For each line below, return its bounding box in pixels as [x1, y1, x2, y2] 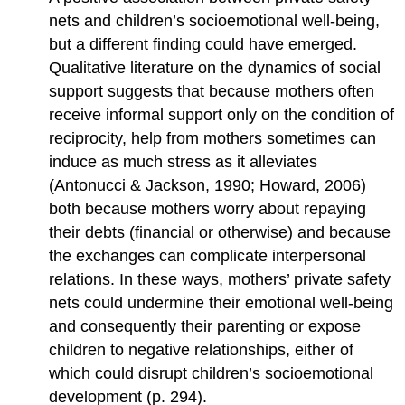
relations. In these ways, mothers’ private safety [49, 269, 391, 288]
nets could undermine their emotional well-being [49, 293, 394, 312]
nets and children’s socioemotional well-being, [49, 11, 381, 30]
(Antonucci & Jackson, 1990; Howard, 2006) [49, 175, 367, 194]
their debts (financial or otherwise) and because [49, 222, 391, 241]
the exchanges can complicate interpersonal [49, 246, 367, 265]
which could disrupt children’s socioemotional [49, 363, 374, 382]
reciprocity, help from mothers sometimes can [49, 128, 377, 147]
